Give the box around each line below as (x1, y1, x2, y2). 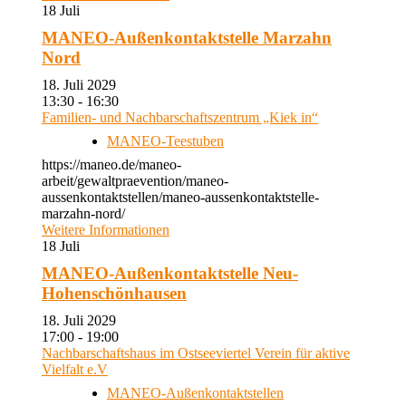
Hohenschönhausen (42, 284, 187, 303)
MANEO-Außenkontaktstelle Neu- (42, 264, 298, 283)
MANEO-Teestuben (107, 133, 224, 149)
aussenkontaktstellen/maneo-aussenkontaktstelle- (42, 189, 319, 205)
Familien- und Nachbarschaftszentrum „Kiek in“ (42, 110, 318, 125)
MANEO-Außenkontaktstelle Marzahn (42, 28, 332, 47)
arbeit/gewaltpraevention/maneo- (42, 173, 228, 188)
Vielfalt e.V (42, 362, 108, 377)
